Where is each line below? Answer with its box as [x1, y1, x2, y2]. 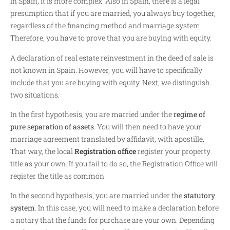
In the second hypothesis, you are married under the [10, 190, 182, 201]
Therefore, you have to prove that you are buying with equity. [10, 33, 212, 43]
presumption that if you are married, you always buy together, [10, 8, 216, 18]
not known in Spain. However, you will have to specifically [10, 65, 202, 75]
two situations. [10, 89, 60, 100]
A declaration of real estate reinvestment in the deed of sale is [10, 52, 214, 63]
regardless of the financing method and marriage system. [10, 21, 202, 31]
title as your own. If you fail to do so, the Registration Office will [10, 158, 218, 168]
